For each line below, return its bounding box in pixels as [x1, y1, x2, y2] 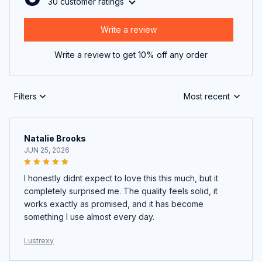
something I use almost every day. [24, 211, 154, 222]
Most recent [184, 91, 230, 102]
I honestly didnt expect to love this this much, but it [24, 173, 218, 183]
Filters [14, 91, 37, 102]
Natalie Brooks [24, 133, 86, 143]
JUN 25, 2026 [24, 145, 70, 154]
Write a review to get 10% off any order [54, 49, 208, 60]
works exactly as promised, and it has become [24, 198, 204, 209]
